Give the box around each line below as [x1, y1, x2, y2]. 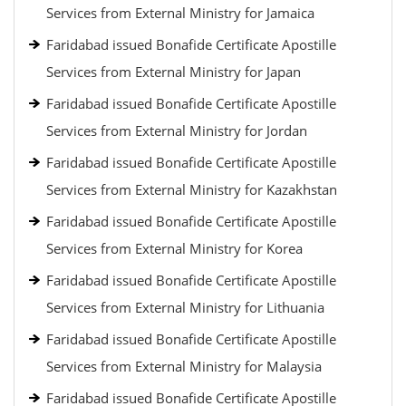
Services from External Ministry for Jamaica [46, 4, 314, 22]
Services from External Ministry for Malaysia [46, 357, 322, 375]
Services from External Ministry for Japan [46, 63, 301, 81]
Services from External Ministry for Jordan [46, 121, 307, 140]
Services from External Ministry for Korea [46, 239, 303, 257]
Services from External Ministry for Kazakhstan [46, 180, 337, 198]
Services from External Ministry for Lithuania [46, 298, 324, 316]
